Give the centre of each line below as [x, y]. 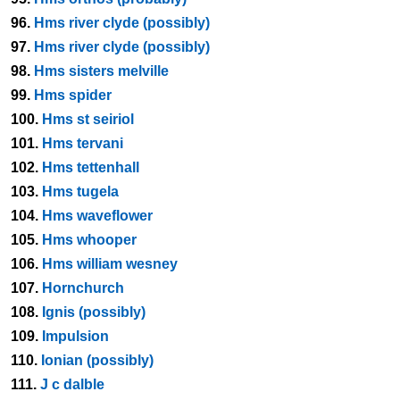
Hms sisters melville [101, 71]
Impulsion [75, 336]
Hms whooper [89, 240]
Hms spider [73, 95]
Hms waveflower [97, 216]
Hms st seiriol [88, 119]
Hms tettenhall [91, 167]
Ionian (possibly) [97, 360]
